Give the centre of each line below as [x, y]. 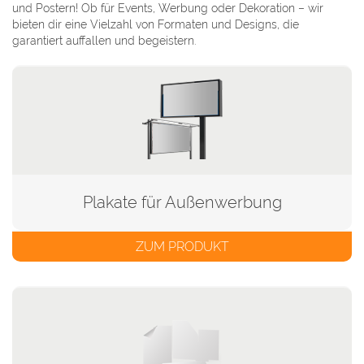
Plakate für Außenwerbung [182, 202]
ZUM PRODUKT [182, 246]
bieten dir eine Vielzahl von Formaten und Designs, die [156, 24]
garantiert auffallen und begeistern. [104, 40]
